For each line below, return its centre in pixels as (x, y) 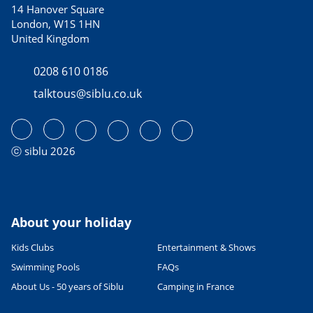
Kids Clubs (32, 248)
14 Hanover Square (58, 9)
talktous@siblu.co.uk (88, 94)
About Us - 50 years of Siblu (67, 287)
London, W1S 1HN (56, 24)
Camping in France (196, 287)
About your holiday (71, 223)
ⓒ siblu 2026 (43, 151)
